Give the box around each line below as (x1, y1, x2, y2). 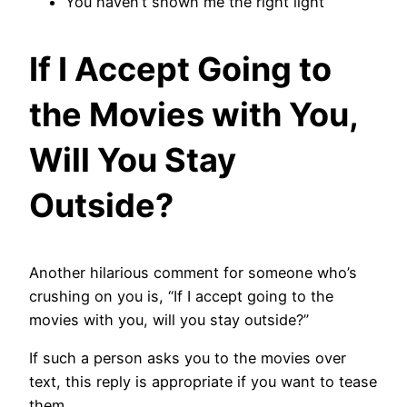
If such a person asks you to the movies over (29, 349, 346, 368)
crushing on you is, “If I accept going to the (29, 286, 333, 305)
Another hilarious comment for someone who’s (29, 263, 357, 282)
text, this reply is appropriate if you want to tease (29, 372, 377, 392)
